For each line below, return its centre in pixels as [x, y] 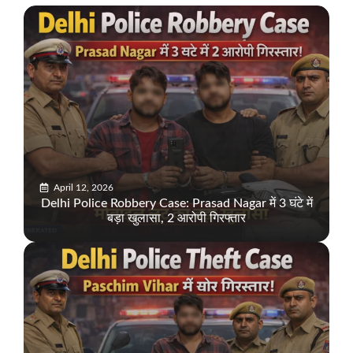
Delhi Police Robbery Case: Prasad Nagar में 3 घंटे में [176, 204]
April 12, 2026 [84, 188]
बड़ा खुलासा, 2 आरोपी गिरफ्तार [176, 219]
